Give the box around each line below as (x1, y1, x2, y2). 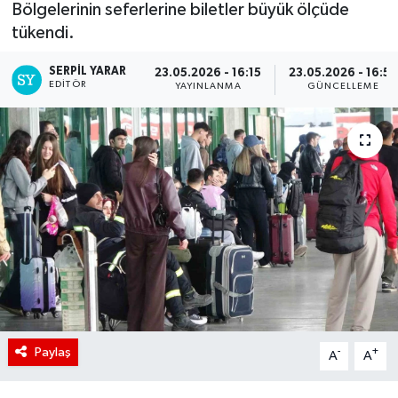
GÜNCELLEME (306, 82, 379, 92)
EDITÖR (49, 79, 86, 89)
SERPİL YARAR (49, 65, 127, 77)
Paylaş (34, 345, 71, 359)
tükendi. (11, 23, 75, 42)
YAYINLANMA (174, 82, 242, 92)
